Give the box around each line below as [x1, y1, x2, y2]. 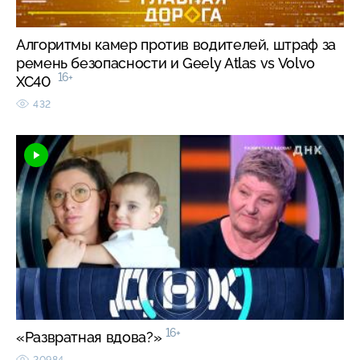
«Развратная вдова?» [16, 328, 166, 346]
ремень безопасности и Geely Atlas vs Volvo [16, 54, 315, 72]
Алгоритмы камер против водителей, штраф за [16, 35, 336, 53]
